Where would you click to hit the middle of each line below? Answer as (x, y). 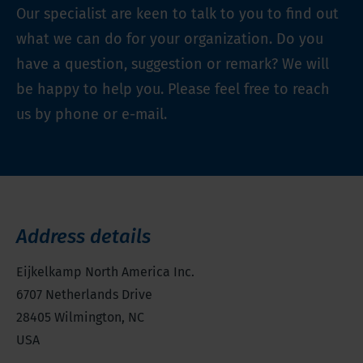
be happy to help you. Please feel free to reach (173, 90)
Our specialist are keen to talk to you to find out (177, 14)
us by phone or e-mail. (92, 115)
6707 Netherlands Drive (84, 295)
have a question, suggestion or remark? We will (173, 64)
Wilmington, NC (99, 318)
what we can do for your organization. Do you (170, 39)
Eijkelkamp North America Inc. (105, 272)
